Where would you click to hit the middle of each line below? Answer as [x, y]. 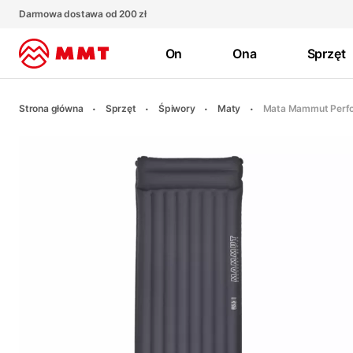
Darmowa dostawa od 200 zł [83, 14]
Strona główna [51, 108]
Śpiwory [177, 108]
